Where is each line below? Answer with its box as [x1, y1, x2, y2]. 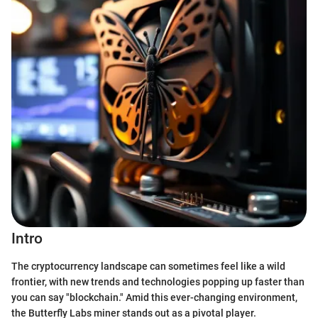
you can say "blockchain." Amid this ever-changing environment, [11, 291, 297, 303]
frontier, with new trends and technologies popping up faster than [11, 275, 305, 287]
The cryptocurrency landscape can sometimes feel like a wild [11, 260, 285, 272]
